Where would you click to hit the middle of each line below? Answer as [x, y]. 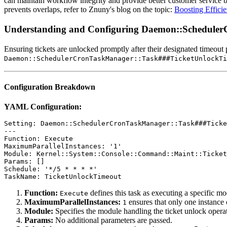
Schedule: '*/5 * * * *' [51, 169]
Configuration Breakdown [50, 87]
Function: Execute [39, 139]
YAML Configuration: [43, 107]
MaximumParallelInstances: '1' [63, 146]
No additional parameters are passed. [113, 220]
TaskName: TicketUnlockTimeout [63, 177]
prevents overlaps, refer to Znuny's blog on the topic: [89, 10]
